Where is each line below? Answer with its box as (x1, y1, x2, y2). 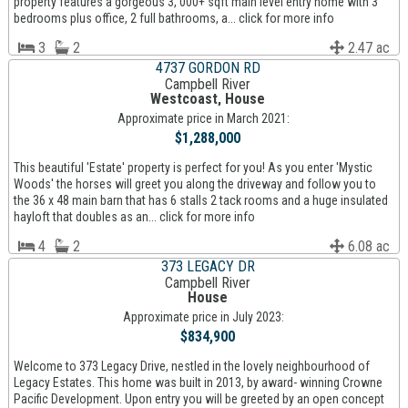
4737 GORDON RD (155, 59, 260, 76)
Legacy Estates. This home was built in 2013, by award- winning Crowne (13, 375, 382, 390)
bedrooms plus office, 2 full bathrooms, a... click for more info (13, 11, 334, 25)
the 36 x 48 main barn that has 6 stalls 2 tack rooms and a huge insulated (13, 193, 388, 208)
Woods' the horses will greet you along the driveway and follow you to (13, 177, 376, 191)
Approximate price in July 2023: (123, 310, 285, 324)
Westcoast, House (150, 90, 266, 107)
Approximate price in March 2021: (117, 111, 291, 126)
